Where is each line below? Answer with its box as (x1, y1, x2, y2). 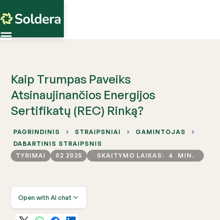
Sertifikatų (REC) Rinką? (11, 103, 144, 118)
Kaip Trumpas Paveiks (11, 72, 131, 86)
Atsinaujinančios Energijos (11, 87, 156, 102)
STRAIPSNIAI (75, 128, 121, 136)
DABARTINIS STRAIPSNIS (13, 140, 103, 147)
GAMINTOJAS (136, 128, 186, 136)
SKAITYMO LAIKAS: (97, 152, 165, 159)
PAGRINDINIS (13, 128, 60, 136)
